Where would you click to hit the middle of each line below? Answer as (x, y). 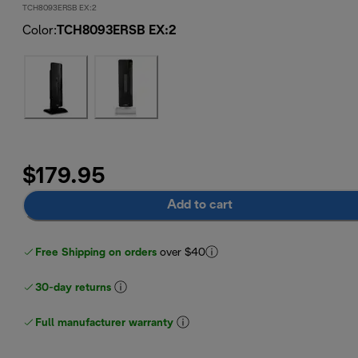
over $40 (183, 253)
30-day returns (74, 288)
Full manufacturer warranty (105, 323)
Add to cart (200, 205)
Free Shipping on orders (96, 253)
